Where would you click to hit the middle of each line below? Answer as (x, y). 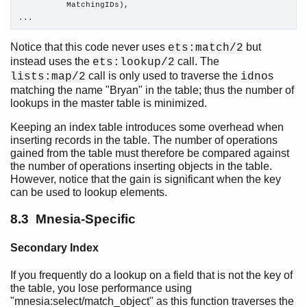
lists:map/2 (48, 77)
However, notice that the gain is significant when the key (146, 179)
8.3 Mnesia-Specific (73, 219)
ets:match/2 (206, 48)
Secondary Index (54, 247)
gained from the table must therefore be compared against (150, 153)
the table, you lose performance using (101, 288)
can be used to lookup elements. (89, 192)
